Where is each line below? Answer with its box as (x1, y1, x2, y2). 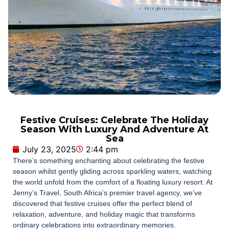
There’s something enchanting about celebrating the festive (13, 156, 204, 165)
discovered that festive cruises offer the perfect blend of (13, 199, 192, 208)
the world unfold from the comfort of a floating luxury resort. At (13, 178, 213, 187)
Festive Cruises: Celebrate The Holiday (20, 114, 209, 126)
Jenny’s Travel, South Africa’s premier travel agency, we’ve (13, 189, 202, 197)
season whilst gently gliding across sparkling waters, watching (13, 167, 212, 176)
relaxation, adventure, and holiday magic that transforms (13, 210, 195, 219)
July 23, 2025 (22, 144, 76, 155)
